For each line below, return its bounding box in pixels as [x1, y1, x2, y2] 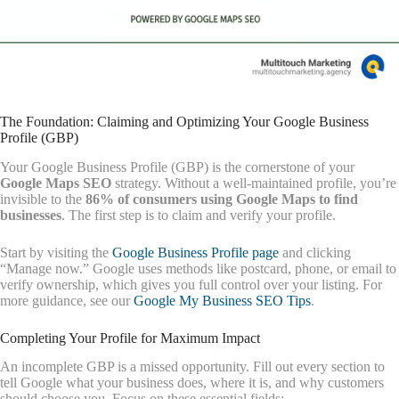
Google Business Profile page [112, 244, 279, 260]
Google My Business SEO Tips [134, 292, 311, 308]
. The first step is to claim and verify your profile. [61, 207, 336, 223]
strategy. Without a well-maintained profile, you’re [111, 175, 396, 191]
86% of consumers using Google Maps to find [85, 191, 358, 207]
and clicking [279, 244, 351, 260]
